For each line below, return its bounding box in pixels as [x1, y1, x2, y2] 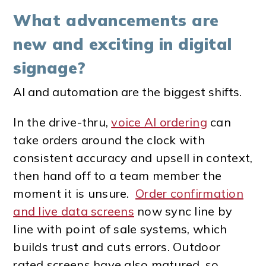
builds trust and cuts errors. [13, 239, 173, 255]
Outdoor [173, 239, 221, 255]
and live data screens [13, 204, 134, 219]
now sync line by [134, 204, 233, 219]
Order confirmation [135, 186, 243, 201]
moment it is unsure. [13, 186, 136, 201]
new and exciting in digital [13, 34, 232, 55]
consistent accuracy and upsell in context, [13, 150, 253, 166]
